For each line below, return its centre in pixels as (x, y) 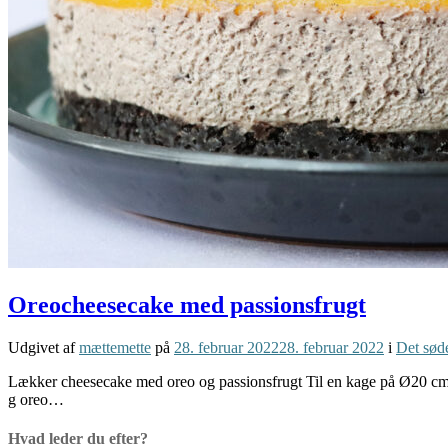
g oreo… (36, 399)
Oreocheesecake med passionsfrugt (187, 304)
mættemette (115, 347)
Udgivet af (43, 347)
